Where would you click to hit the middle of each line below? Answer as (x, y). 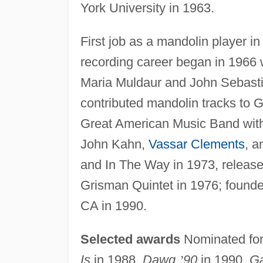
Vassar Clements (196, 144)
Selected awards (130, 239)
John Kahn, (114, 144)
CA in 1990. (113, 205)
